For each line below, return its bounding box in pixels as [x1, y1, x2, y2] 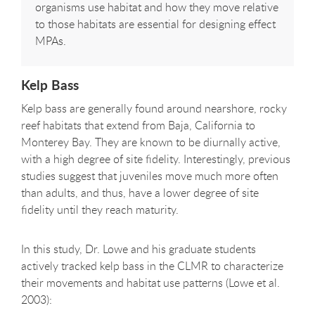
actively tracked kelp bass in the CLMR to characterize [21, 258, 283, 274]
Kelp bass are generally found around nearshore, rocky [21, 101, 287, 117]
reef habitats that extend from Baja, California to [21, 117, 255, 134]
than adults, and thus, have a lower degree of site [21, 185, 259, 201]
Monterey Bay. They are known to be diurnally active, [21, 134, 281, 150]
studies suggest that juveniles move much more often [21, 168, 278, 184]
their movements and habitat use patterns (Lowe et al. [21, 275, 280, 291]
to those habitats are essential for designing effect [35, 15, 276, 32]
